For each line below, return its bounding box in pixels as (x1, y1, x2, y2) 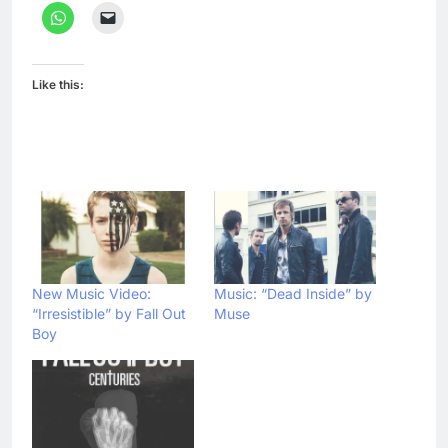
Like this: (32, 77, 84, 93)
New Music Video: (32, 284, 151, 302)
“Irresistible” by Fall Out (32, 304, 186, 322)
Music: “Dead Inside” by (214, 284, 372, 302)
